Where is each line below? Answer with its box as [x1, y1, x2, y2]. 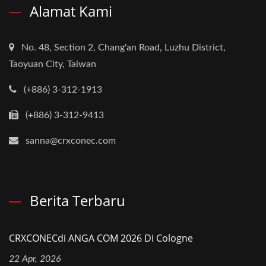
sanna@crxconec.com [26, 136, 116, 146]
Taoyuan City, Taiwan [9, 59, 96, 69]
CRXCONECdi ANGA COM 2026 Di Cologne [9, 232, 193, 245]
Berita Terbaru [30, 191, 125, 211]
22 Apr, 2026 [9, 254, 61, 264]
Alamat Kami [30, 1, 112, 21]
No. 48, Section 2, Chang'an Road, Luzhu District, [21, 43, 226, 53]
